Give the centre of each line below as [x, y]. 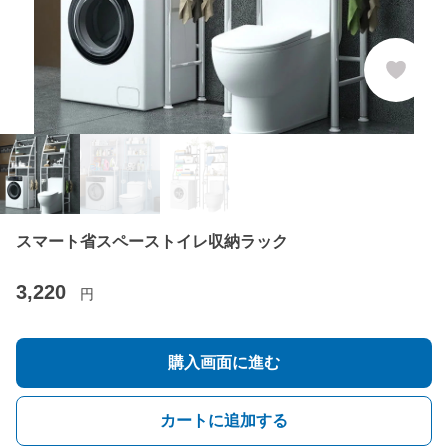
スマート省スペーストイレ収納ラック [152, 241]
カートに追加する [224, 420]
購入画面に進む [224, 362]
